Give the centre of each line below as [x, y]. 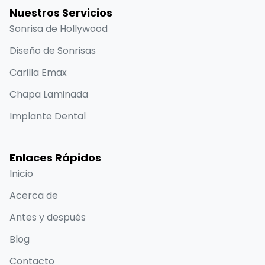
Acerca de [34, 195]
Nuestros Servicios [61, 12]
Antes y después [48, 217]
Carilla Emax [38, 72]
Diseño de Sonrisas [53, 50]
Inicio [21, 173]
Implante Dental [48, 116]
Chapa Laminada [49, 94]
